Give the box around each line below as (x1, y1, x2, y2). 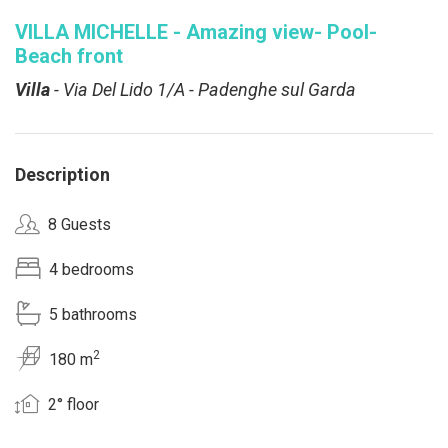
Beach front (15, 43, 123, 68)
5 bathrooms (49, 304, 137, 324)
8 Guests (48, 214, 111, 234)
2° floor (48, 394, 99, 414)
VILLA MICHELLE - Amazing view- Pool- (15, 19, 377, 44)
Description (15, 163, 110, 185)
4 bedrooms (49, 259, 134, 279)
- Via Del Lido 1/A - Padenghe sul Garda (50, 78, 356, 100)
